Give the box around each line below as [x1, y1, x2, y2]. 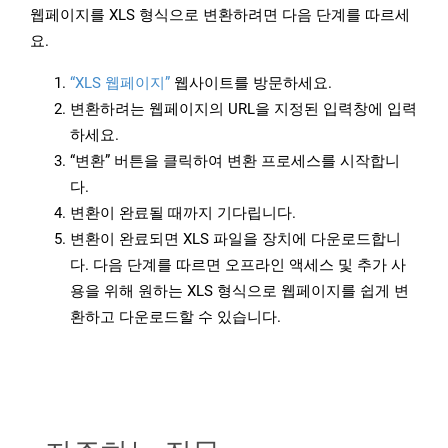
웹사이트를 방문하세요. [170, 74, 332, 93]
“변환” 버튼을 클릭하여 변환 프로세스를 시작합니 [70, 152, 400, 171]
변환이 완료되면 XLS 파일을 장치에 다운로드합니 [70, 230, 401, 249]
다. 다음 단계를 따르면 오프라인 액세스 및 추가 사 [70, 256, 406, 275]
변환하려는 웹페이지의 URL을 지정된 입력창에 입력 [70, 100, 417, 119]
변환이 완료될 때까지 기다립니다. [70, 204, 296, 223]
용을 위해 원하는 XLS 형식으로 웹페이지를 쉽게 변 [70, 282, 409, 301]
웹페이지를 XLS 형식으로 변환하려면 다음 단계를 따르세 [30, 6, 410, 25]
